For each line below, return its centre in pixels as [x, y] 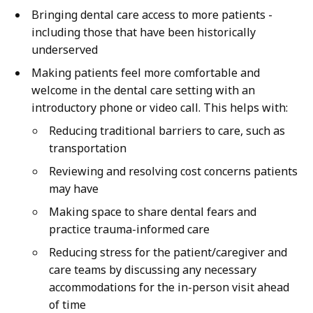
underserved [65, 50]
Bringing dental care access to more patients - [152, 15]
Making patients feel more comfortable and [146, 73]
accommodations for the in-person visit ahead [169, 287]
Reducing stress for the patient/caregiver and [168, 253]
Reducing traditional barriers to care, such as [167, 131]
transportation [88, 148]
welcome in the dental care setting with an [143, 90]
